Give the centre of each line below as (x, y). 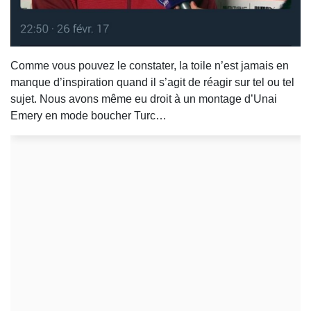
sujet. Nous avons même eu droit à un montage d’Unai (144, 99)
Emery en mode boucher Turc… (90, 116)
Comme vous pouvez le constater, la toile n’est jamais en (150, 66)
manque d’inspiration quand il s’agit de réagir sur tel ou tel (152, 83)
